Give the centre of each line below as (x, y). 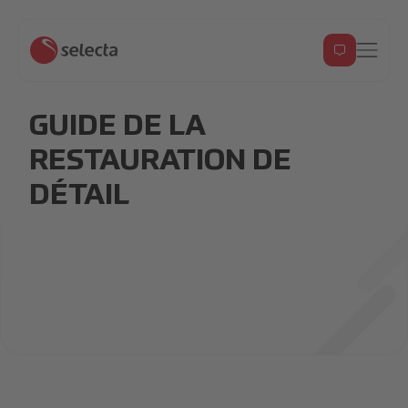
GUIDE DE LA (117, 127)
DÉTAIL (79, 196)
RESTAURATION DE (160, 161)
